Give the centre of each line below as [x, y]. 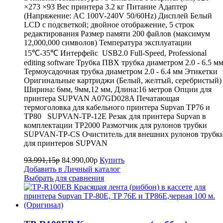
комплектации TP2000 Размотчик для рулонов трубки [116, 125]
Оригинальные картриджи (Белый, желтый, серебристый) [123, 81]
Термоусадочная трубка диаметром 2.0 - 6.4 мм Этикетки [121, 72]
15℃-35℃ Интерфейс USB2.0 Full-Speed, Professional [115, 53]
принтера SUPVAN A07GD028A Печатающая [102, 99]
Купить [112, 160]
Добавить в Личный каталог [72, 169]
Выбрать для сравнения [64, 178]
